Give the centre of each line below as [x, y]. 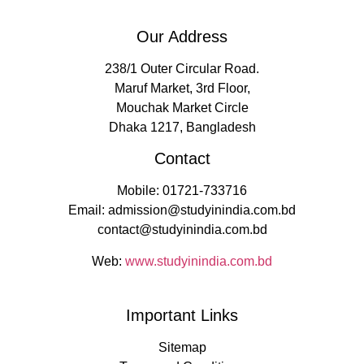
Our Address [182, 36]
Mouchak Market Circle [182, 107]
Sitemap [182, 348]
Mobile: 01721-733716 [182, 191]
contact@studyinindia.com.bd [182, 230]
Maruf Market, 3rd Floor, [182, 88]
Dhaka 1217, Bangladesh [182, 127]
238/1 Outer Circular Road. [182, 68]
